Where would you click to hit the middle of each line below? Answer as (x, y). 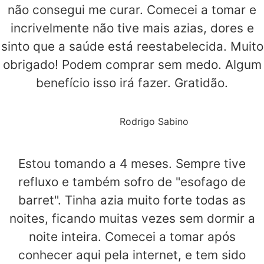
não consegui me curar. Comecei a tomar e (132, 10)
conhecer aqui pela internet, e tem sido (132, 255)
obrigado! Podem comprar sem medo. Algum (132, 65)
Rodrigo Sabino (154, 122)
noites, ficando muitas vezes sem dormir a (132, 219)
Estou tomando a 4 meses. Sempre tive (132, 164)
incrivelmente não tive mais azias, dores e (132, 28)
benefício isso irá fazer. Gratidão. (132, 83)
